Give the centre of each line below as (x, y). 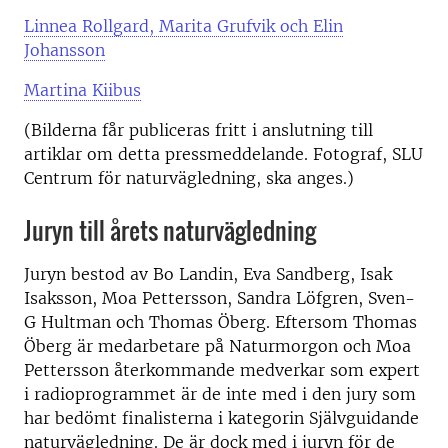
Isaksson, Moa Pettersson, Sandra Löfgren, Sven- (219, 297)
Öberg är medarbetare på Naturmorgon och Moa (217, 345)
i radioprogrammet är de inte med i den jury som (220, 393)
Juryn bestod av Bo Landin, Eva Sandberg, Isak (208, 273)
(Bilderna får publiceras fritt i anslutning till (198, 129)
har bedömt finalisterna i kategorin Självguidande (221, 417)
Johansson (64, 49)
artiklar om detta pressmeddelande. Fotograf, (208, 153)
